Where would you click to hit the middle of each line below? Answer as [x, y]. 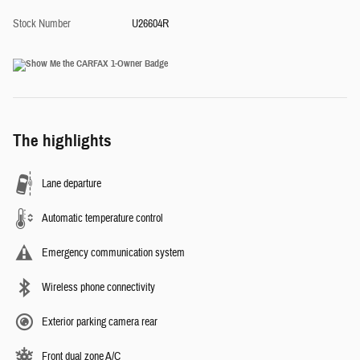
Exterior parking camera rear [100, 323]
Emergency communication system [113, 254]
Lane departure [72, 184]
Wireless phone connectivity [98, 288]
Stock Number [42, 25]
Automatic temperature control [102, 219]
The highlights [62, 141]
